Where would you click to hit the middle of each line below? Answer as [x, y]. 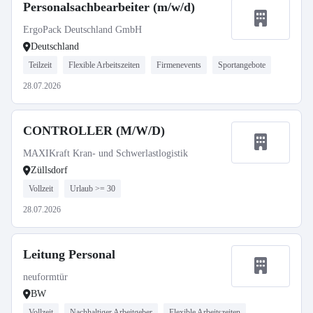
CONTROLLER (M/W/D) [94, 131]
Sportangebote [242, 65]
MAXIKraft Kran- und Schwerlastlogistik [105, 153]
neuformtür [45, 277]
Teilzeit [40, 65]
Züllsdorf [49, 170]
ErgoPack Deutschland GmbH [82, 30]
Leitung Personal [69, 254]
